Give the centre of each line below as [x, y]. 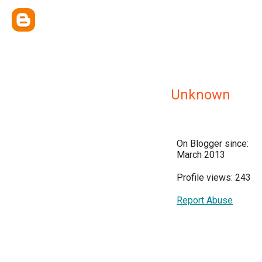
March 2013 [201, 155]
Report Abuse [205, 200]
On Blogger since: [213, 144]
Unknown [201, 95]
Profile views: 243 [214, 177]
